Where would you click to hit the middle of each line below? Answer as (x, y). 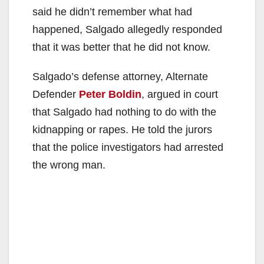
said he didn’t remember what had (112, 11)
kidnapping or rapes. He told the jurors (122, 129)
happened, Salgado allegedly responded (127, 29)
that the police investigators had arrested (128, 147)
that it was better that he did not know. (121, 47)
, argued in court (180, 94)
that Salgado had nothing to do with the (124, 112)
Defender (56, 94)
